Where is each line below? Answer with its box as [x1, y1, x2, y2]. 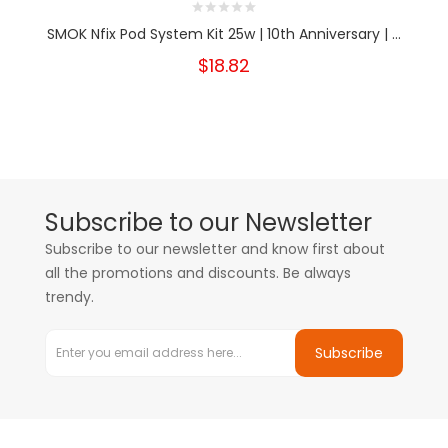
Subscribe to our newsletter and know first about [45, 239, 385, 259]
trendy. [45, 287, 94, 307]
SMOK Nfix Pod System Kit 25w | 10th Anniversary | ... [47, 24, 401, 44]
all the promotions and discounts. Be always [45, 263, 351, 283]
